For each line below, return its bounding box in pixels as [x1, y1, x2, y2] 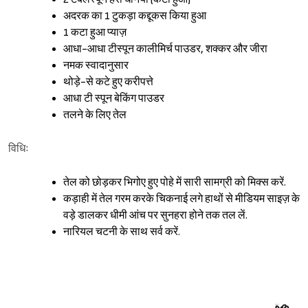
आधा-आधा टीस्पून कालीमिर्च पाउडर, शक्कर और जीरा [63, 43, 267, 56]
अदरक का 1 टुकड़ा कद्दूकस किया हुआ [63, 10, 206, 23]
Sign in [151, 291, 180, 302]
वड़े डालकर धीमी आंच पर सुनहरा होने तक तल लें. [63, 209, 247, 223]
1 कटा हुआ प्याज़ [63, 26, 126, 40]
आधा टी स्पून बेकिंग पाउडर [63, 92, 164, 106]
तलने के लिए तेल [63, 109, 126, 122]
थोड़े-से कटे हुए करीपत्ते [63, 76, 153, 89]
